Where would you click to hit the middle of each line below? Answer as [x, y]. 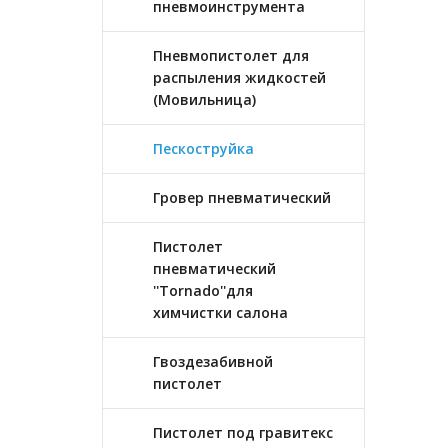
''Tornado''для [203, 290]
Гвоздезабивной [213, 361]
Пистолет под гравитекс [243, 432]
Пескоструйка [203, 148]
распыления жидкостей [239, 77]
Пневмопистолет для [231, 55]
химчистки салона [220, 312]
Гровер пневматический [242, 197]
